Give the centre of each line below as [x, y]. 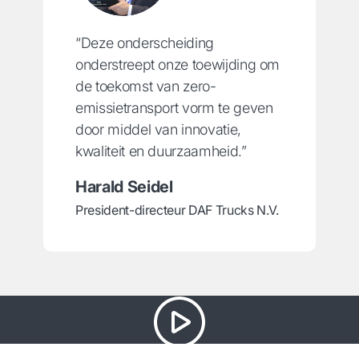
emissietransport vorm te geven [174, 108]
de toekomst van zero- [146, 87]
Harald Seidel [124, 187]
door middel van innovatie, [158, 130]
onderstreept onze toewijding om [178, 65]
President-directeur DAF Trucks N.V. [177, 210]
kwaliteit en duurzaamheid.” [161, 151]
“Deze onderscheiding [145, 43]
